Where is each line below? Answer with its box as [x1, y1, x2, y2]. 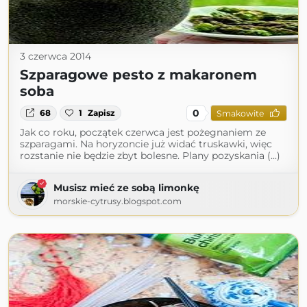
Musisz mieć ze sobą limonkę [53, 182, 199, 194]
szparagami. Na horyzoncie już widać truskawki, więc [20, 138, 272, 150]
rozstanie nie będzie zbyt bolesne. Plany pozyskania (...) [20, 149, 280, 162]
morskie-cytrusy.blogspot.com [53, 196, 182, 206]
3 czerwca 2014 [20, 50, 91, 62]
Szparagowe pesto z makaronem [20, 66, 257, 83]
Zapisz [88, 108, 116, 118]
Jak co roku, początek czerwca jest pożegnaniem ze [20, 126, 266, 138]
